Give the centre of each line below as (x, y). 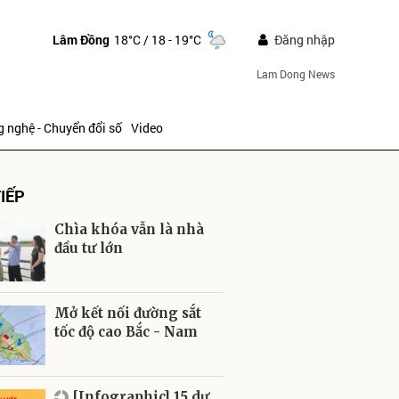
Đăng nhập (304, 40)
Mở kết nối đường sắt (128, 313)
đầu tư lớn (89, 248)
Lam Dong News (295, 74)
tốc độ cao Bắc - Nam (126, 332)
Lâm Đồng (81, 39)
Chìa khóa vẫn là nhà (129, 229)
